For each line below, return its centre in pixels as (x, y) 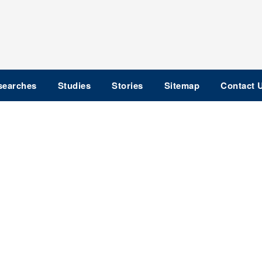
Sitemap (182, 85)
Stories (127, 85)
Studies (74, 85)
